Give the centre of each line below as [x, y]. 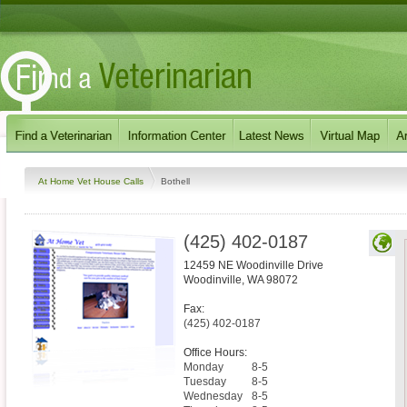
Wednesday [213, 396]
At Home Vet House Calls [92, 181]
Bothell [175, 181]
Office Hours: [215, 352]
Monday [203, 367]
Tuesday [205, 382]
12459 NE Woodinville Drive [253, 265]
